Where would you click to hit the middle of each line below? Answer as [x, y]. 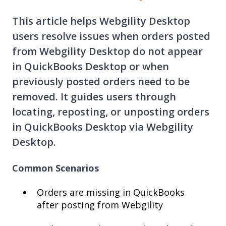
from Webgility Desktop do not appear [107, 51]
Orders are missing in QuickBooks [111, 192]
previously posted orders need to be [101, 82]
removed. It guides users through [94, 97]
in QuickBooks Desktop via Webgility [103, 127]
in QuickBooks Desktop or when [91, 67]
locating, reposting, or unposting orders [111, 112]
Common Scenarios [55, 168]
